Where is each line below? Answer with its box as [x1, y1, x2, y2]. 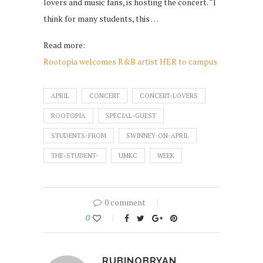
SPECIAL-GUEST [106, 112, 156, 120]
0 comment [104, 197, 146, 208]
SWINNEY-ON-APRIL [126, 131, 189, 140]
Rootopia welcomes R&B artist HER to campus [43, 56, 217, 68]
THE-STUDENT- [51, 151, 99, 160]
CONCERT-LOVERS [140, 92, 198, 100]
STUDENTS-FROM [51, 131, 106, 140]
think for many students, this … [43, 13, 159, 25]
